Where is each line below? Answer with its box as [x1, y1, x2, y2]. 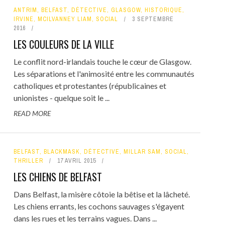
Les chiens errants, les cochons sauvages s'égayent [13, 201, 184, 211]
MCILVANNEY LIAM [37, 15, 92, 23]
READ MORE [13, 108, 51, 118]
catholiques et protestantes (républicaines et [13, 80, 166, 90]
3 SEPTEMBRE [132, 15, 174, 23]
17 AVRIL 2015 [57, 156, 96, 165]
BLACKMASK [43, 147, 80, 156]
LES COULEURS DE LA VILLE [13, 36, 114, 52]
